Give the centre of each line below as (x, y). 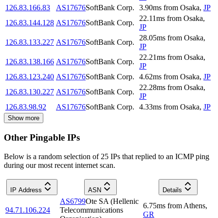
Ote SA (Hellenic (112, 201)
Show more (24, 118)
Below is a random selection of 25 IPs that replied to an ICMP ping (107, 156)
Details (172, 190)
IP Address (26, 190)
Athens (194, 205)
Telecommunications (91, 210)
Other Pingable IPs (42, 137)
